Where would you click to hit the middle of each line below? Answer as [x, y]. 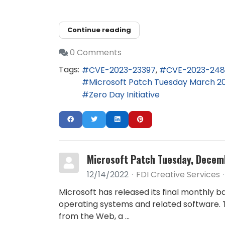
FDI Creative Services [178, 175]
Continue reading [99, 30]
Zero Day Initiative [124, 95]
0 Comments [96, 53]
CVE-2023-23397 [122, 70]
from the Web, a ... [94, 216]
